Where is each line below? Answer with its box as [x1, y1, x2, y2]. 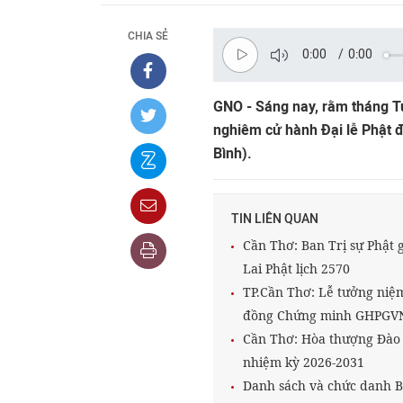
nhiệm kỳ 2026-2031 [243, 354, 364, 371]
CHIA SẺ [128, 30, 168, 42]
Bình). [213, 145, 252, 162]
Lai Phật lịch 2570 [243, 260, 350, 277]
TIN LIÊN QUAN [231, 211, 318, 227]
